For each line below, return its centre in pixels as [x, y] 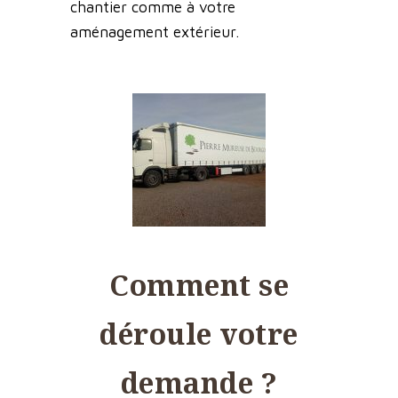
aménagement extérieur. [155, 32]
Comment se [199, 285]
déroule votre [199, 334]
